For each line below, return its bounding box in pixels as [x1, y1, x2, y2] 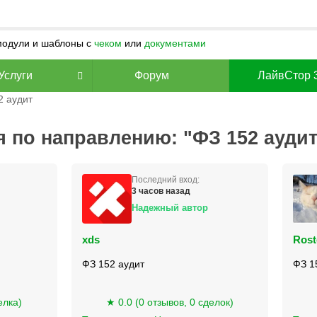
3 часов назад [131, 186, 190, 196]
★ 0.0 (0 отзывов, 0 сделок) [105, 296, 234, 308]
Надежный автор [131, 202, 208, 213]
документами [144, 38, 206, 49]
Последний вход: [131, 175, 200, 185]
